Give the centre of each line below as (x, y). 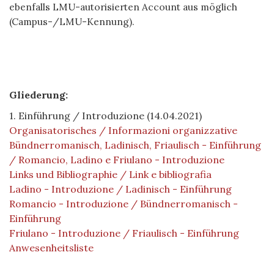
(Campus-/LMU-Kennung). (72, 21)
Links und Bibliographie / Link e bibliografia (110, 174)
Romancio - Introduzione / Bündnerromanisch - (124, 203)
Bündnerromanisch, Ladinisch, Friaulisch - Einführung (135, 145)
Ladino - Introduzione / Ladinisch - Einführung (120, 189)
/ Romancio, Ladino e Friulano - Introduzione (117, 159)
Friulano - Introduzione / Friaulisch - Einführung (124, 233)
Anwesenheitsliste (51, 247)
